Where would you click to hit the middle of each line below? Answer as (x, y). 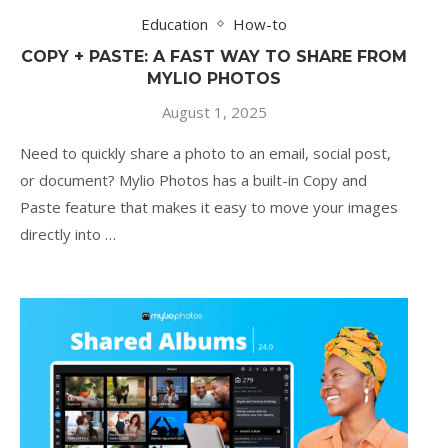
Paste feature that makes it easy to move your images (209, 206)
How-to (260, 23)
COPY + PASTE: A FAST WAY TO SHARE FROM (214, 56)
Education (174, 23)
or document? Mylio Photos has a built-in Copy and (193, 179)
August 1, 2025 (214, 111)
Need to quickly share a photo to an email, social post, (205, 152)
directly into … (68, 233)
